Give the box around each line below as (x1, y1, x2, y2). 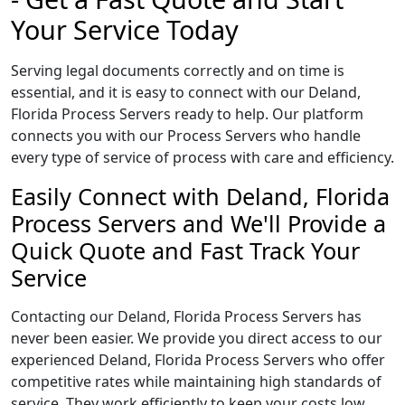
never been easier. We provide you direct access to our (11, 328, 382, 348)
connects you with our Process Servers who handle (11, 126, 361, 146)
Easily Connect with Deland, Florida (11, 181, 390, 212)
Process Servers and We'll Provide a (11, 208, 386, 239)
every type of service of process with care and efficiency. (11, 147, 394, 167)
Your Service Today (11, 12, 239, 47)
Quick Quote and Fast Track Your (11, 235, 360, 266)
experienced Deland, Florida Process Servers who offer (11, 350, 385, 370)
